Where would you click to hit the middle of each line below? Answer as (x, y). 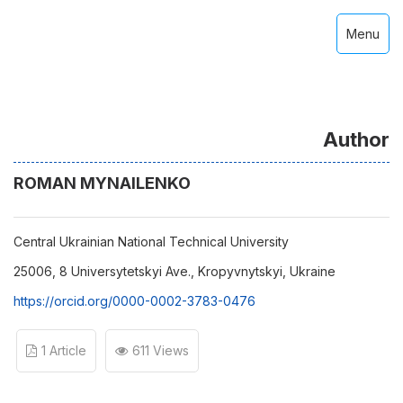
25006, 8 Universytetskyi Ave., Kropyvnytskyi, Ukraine (176, 271)
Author (356, 139)
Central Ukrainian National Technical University (151, 242)
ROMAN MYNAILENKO (102, 183)
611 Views (161, 350)
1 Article (64, 350)
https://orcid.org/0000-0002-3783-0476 (134, 301)
